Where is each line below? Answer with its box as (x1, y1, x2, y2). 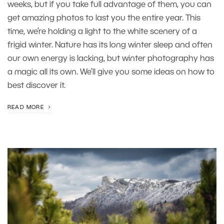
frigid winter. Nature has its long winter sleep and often (7, 42, 212, 49)
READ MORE (7, 105, 46, 110)
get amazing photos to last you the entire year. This (7, 15, 200, 22)
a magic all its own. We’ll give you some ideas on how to (7, 69, 214, 76)
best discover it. (7, 82, 67, 89)
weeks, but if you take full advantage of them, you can (7, 1, 211, 8)
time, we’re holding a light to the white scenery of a (7, 28, 197, 35)
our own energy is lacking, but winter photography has (7, 55, 214, 62)
